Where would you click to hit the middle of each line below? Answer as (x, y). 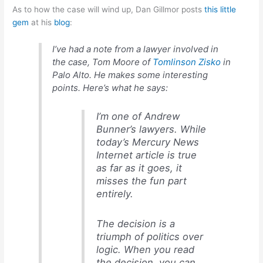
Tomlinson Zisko (187, 62)
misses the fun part (141, 181)
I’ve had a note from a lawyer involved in (136, 49)
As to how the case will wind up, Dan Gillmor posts (109, 10)
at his (42, 23)
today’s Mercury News (147, 142)
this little (220, 10)
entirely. (114, 194)
